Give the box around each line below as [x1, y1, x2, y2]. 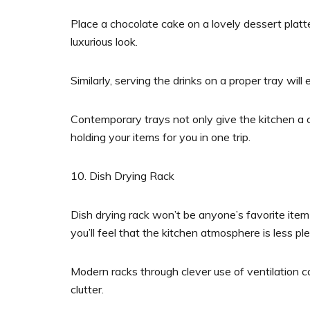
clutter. [71, 282, 104, 297]
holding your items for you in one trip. [71, 130, 250, 145]
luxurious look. [71, 35, 138, 49]
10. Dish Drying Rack [71, 169, 174, 183]
